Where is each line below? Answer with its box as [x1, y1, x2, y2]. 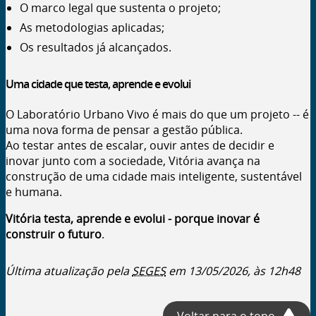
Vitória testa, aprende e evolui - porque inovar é [6, 211, 260, 227]
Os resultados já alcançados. [20, 39, 171, 55]
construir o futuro [6, 226, 102, 243]
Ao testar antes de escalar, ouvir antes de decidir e [6, 138, 274, 154]
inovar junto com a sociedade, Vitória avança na [6, 153, 260, 169]
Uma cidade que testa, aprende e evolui [6, 75, 190, 92]
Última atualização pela [6, 263, 132, 279]
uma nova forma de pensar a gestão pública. [6, 122, 243, 138]
